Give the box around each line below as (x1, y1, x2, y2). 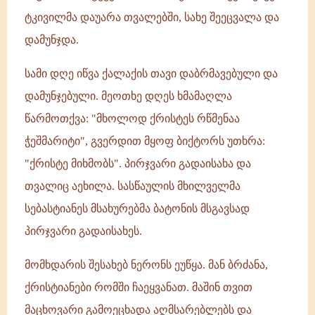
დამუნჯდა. (25, 34, 79, 46)
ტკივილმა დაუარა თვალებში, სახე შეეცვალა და (25, 11, 279, 23)
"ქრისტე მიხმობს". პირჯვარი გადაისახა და (25, 157, 251, 169)
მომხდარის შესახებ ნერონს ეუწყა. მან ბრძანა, (25, 259, 268, 271)
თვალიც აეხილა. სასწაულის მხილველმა (25, 180, 240, 192)
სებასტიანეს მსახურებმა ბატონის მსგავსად (25, 202, 250, 214)
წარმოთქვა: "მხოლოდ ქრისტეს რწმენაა (25, 112, 240, 124)
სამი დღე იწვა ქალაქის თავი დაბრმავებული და (25, 67, 278, 79)
